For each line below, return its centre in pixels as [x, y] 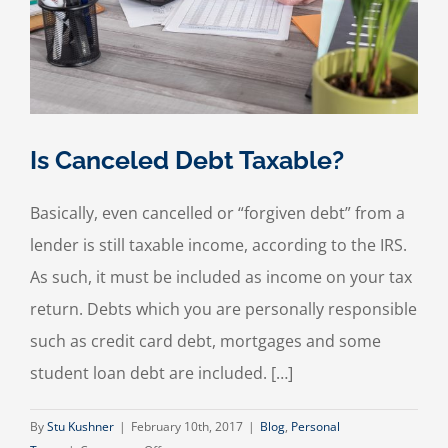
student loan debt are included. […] [161, 372]
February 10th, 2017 [187, 426]
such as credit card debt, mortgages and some [205, 340]
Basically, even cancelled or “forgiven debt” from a [217, 212]
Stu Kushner [80, 426]
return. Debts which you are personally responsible [223, 308]
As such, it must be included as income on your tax [221, 276]
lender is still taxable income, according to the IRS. [218, 244]
